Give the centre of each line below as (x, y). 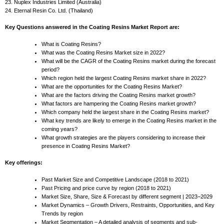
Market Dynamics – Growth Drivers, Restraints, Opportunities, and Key (128, 205)
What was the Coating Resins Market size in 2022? (103, 52)
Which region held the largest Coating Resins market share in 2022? (124, 78)
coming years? (59, 129)
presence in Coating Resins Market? (86, 146)
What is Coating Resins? (71, 44)
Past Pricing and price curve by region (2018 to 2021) (106, 188)
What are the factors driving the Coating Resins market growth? (118, 95)
